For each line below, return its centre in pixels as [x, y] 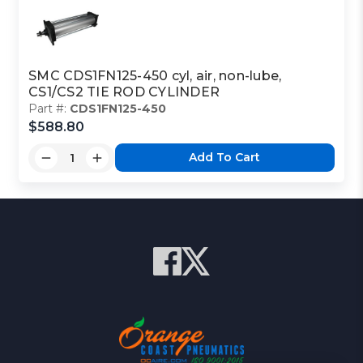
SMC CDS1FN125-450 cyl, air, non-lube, [155, 75]
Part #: [49, 108]
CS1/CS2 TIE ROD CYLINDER [124, 92]
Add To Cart [225, 158]
